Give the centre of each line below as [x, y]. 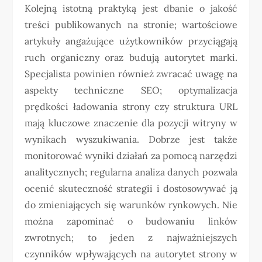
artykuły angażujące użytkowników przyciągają [131, 41]
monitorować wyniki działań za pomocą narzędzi [131, 156]
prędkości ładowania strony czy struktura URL [131, 107]
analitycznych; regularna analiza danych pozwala [131, 172]
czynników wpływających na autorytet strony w [131, 254]
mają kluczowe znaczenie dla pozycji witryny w [131, 123]
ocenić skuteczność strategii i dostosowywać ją [131, 189]
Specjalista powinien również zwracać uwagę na [131, 74]
